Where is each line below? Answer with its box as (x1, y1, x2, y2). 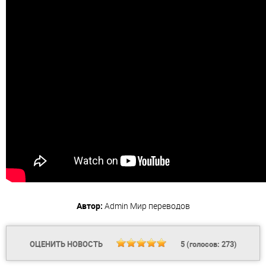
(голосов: (184, 239, 221, 250)
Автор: (76, 200, 103, 212)
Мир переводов (129, 200, 190, 212)
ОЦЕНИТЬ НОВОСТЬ (29, 239, 104, 250)
